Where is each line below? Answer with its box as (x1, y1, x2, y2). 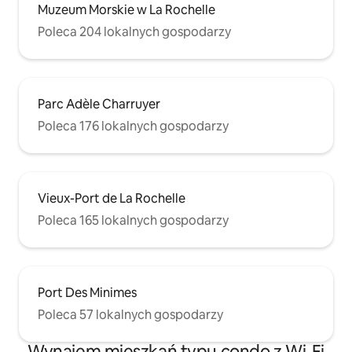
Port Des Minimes (38, 284, 137, 301)
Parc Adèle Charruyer (38, 95, 160, 112)
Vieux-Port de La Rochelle (38, 189, 185, 207)
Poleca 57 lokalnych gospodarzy (38, 306, 223, 323)
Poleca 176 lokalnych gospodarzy (38, 117, 229, 134)
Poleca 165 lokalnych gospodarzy (38, 211, 229, 229)
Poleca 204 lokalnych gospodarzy (38, 23, 231, 40)
